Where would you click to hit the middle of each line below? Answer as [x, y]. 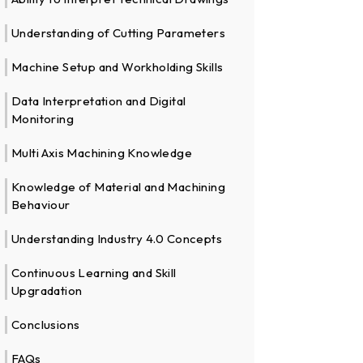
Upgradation [47, 291]
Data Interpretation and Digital [99, 101]
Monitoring [43, 119]
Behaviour [41, 205]
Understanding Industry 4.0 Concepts [117, 239]
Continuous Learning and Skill [94, 273]
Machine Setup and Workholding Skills [117, 67]
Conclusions [46, 325]
